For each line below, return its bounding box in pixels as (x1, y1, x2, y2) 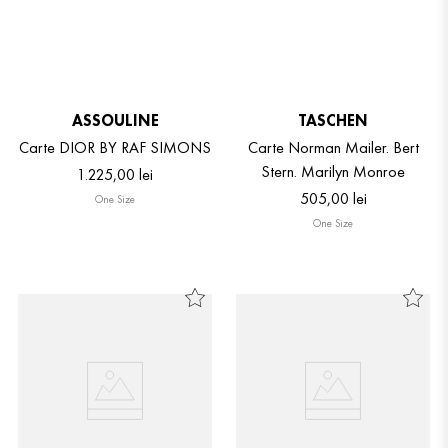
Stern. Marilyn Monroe (261, 161, 405, 182)
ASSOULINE (71, 110, 159, 131)
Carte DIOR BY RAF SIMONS (19, 137, 211, 158)
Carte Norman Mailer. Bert (247, 137, 419, 158)
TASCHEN (298, 110, 368, 131)
